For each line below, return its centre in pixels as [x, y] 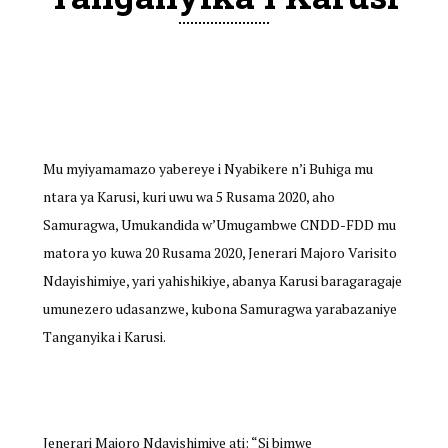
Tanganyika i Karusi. [104, 337]
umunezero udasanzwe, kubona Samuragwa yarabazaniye [219, 309]
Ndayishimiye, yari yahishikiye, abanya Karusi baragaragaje [222, 281]
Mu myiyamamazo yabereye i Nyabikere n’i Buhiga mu [207, 169]
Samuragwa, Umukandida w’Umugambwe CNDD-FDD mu [219, 225]
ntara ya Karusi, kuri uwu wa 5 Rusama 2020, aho [188, 197]
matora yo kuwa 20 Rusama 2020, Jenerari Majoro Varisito [219, 253]
